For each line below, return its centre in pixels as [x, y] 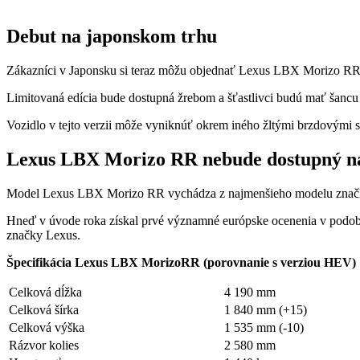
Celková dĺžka [45, 292]
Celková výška [47, 327]
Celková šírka [44, 309]
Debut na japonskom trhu [112, 37]
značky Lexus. [43, 235]
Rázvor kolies [44, 345]
